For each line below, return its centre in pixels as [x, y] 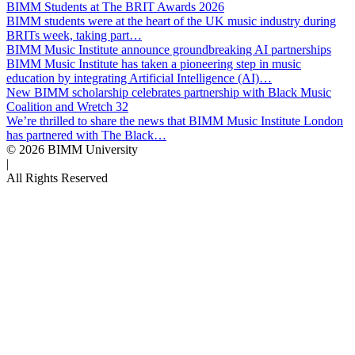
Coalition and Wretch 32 [67, 106]
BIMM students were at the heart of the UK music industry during [171, 21]
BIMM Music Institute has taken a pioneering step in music [154, 63]
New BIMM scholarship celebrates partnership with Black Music [169, 92]
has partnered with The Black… [86, 135]
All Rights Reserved [57, 177]
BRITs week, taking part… [74, 35]
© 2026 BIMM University [72, 149]
